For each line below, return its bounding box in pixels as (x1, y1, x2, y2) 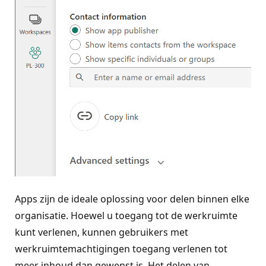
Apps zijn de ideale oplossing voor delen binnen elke (15, 192, 249, 205)
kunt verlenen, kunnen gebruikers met (15, 225, 188, 239)
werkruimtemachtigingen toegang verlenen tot (15, 242, 227, 255)
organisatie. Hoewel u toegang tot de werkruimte (15, 208, 237, 222)
